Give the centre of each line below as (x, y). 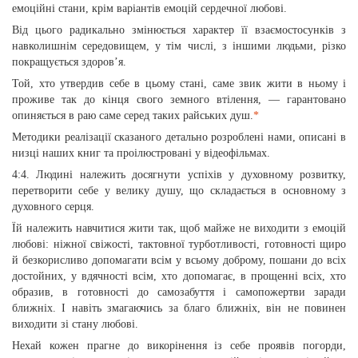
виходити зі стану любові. (75, 324)
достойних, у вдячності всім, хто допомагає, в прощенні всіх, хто (179, 276)
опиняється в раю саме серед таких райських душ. (133, 115)
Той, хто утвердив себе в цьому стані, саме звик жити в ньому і (179, 84)
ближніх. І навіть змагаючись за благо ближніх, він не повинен (179, 308)
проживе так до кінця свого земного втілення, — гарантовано (179, 99)
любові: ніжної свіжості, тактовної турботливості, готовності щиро (179, 244)
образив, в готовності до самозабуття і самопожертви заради (179, 292)
